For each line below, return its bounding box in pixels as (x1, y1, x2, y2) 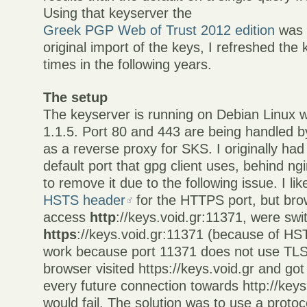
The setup (43, 90, 108, 106)
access (43, 210, 90, 225)
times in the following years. (43, 57, 212, 73)
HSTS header (43, 193, 126, 208)
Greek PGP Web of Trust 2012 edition (43, 23, 275, 38)
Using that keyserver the (43, 5, 193, 21)
